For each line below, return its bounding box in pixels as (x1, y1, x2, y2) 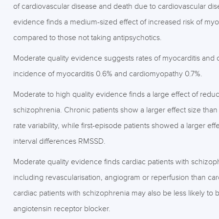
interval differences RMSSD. (13, 136, 106, 146)
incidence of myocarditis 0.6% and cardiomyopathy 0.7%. (13, 69, 202, 79)
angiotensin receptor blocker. (13, 204, 110, 214)
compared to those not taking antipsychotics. (13, 33, 162, 43)
